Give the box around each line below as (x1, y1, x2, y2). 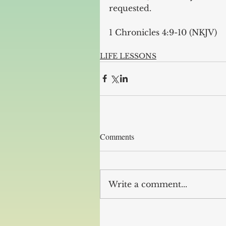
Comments (100, 131, 134, 142)
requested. (109, 3, 151, 13)
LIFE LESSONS (100, 51, 156, 61)
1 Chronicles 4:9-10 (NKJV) (109, 27, 217, 37)
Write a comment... (108, 179, 187, 189)
